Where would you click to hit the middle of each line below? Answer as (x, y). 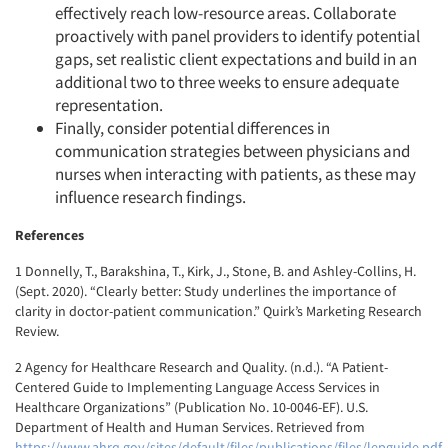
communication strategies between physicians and (232, 151)
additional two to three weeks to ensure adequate (227, 82)
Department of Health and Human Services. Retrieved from (190, 427)
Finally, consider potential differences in (192, 128)
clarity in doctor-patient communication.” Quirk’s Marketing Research (218, 311)
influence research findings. (150, 197)
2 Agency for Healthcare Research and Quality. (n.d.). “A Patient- (201, 367)
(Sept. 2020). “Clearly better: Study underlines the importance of (205, 291)
